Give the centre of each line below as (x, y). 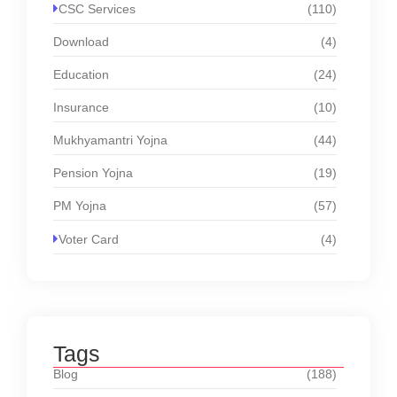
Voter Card (89, 239)
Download (81, 42)
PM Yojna (80, 206)
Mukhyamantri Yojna (110, 140)
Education (81, 75)
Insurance (81, 108)
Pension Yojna (93, 173)
